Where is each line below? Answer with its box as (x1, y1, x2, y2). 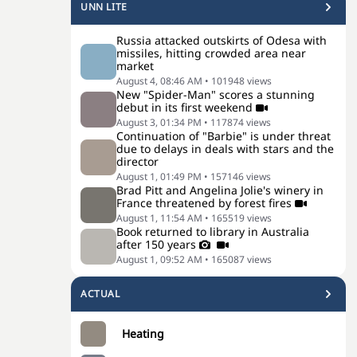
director (116, 154, 159, 169)
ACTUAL (80, 287, 120, 300)
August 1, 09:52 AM (116, 253, 202, 266)
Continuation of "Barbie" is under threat (116, 128, 331, 143)
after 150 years (116, 237, 196, 252)
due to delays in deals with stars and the (116, 141, 334, 156)
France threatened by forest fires (116, 195, 292, 210)
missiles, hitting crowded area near (116, 45, 306, 61)
